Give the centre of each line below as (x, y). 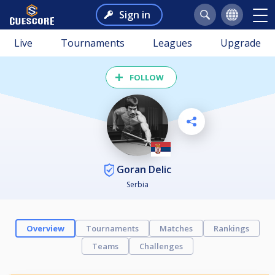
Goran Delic (142, 169)
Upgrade (241, 43)
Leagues (172, 43)
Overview (45, 229)
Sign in (134, 15)
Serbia (137, 185)
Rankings (231, 229)
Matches (176, 229)
